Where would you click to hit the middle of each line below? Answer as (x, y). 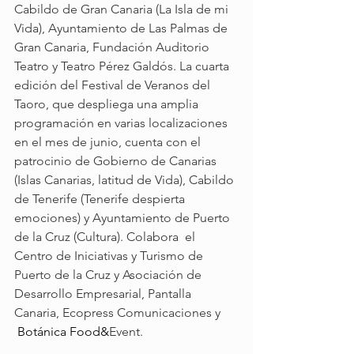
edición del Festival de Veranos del (114, 85)
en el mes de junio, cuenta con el (109, 141)
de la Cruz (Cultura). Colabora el (106, 236)
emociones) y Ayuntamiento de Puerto (124, 217)
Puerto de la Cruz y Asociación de (109, 274)
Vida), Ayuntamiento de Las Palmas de (122, 28)
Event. (126, 331)
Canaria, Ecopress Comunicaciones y (119, 312)
